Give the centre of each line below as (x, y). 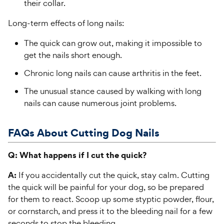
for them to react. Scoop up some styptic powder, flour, (111, 199)
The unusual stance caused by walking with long (113, 91)
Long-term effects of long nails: (66, 23)
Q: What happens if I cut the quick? (77, 155)
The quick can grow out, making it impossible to (113, 43)
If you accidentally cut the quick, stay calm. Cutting (113, 175)
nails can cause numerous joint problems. (100, 103)
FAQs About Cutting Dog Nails (84, 132)
